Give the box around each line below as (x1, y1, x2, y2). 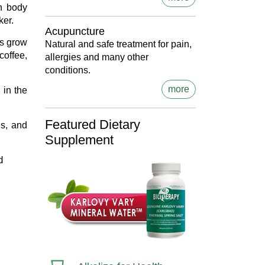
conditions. (45, 64, 91, 75)
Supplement (45, 132, 114, 147)
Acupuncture (45, 25, 105, 37)
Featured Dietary (45, 117, 140, 132)
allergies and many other (45, 51, 148, 62)
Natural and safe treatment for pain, (45, 38, 192, 49)
